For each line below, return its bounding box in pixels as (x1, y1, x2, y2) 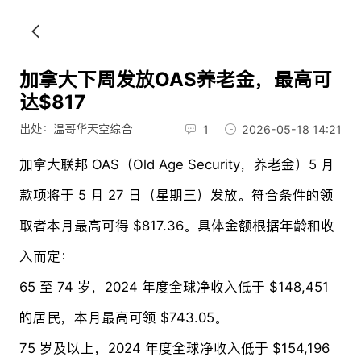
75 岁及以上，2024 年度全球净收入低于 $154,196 (19, 339, 330, 356)
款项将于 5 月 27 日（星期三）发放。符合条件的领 (19, 186, 334, 203)
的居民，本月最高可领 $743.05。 (19, 309, 228, 326)
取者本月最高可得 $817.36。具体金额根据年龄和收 (19, 217, 334, 234)
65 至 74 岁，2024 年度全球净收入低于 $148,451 (19, 278, 329, 295)
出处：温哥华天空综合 (19, 122, 132, 136)
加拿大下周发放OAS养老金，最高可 (19, 67, 332, 91)
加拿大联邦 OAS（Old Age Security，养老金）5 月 (19, 156, 334, 172)
